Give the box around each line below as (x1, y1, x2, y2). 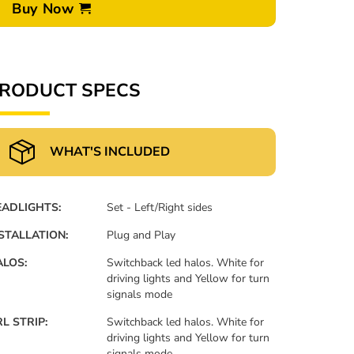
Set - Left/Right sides (107, 199, 213, 215)
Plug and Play (107, 227, 176, 243)
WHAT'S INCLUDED (50, 142, 170, 160)
